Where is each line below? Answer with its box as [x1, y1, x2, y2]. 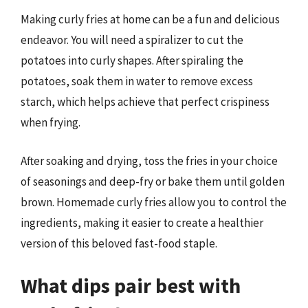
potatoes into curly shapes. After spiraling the [21, 53, 243, 68]
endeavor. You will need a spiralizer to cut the [21, 32, 243, 47]
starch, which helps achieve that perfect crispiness [21, 94, 269, 109]
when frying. [21, 115, 80, 130]
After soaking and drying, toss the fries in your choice [21, 153, 278, 168]
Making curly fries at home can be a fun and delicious [21, 12, 280, 27]
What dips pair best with [21, 272, 241, 298]
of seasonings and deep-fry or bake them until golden [21, 173, 285, 189]
